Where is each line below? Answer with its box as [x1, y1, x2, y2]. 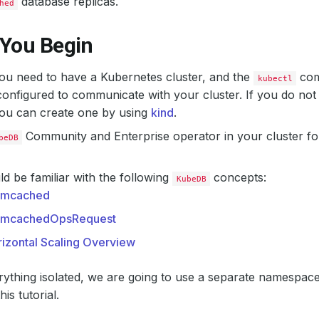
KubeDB [176, 174, 206, 184]
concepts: [210, 170, 267, 184]
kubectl [257, 73, 293, 83]
